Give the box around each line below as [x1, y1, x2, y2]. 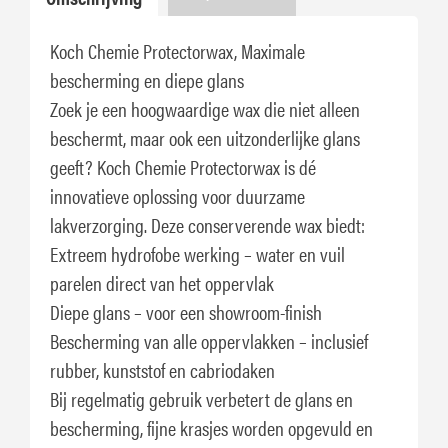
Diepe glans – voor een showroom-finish [50, 297, 322, 326]
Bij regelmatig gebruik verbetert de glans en [50, 384, 353, 413]
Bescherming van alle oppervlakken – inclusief [50, 326, 368, 355]
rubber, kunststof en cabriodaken [50, 355, 275, 384]
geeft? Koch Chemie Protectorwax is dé [50, 152, 316, 181]
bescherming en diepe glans [50, 65, 244, 94]
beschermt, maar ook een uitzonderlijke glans [50, 123, 360, 152]
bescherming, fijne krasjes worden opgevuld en [50, 413, 373, 442]
